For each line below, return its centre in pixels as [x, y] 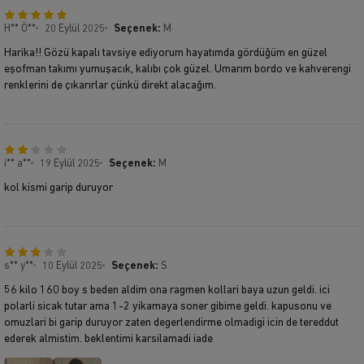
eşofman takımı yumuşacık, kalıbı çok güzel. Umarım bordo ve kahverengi [178, 69]
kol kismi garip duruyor [58, 188]
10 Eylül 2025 [72, 266]
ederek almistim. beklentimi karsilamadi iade [108, 339]
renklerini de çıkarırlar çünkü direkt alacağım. [110, 85]
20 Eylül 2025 [75, 28]
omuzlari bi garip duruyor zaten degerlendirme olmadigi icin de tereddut [171, 323]
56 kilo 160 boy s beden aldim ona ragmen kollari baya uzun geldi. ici [167, 290]
